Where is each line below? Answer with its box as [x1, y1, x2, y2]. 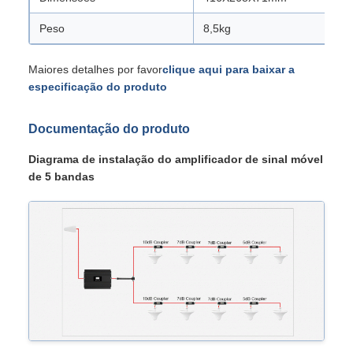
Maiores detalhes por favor [28, 63, 162, 76]
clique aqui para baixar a [162, 63, 295, 76]
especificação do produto [28, 80, 167, 93]
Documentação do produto [28, 122, 190, 136]
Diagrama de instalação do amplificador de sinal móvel [28, 153, 323, 165]
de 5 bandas [28, 170, 95, 183]
